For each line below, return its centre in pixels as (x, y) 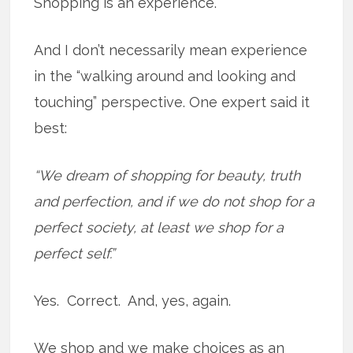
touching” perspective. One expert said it (172, 102)
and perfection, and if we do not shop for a (175, 202)
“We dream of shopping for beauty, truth (167, 176)
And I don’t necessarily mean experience (171, 50)
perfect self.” (75, 254)
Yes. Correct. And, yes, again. (133, 301)
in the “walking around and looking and (165, 76)
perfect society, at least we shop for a (159, 228)
